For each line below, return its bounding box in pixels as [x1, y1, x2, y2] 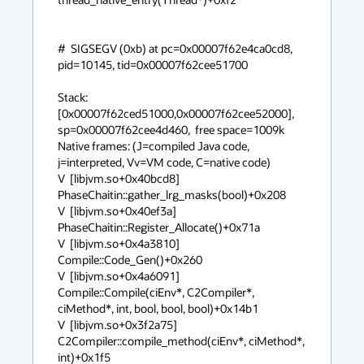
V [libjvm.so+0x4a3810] [58, 236, 180, 251]
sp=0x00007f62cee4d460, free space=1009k [58, 122, 284, 137]
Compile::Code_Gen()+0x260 [58, 252, 202, 267]
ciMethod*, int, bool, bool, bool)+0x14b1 [58, 301, 258, 316]
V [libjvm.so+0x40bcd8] [58, 171, 180, 186]
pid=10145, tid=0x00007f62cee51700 [58, 57, 248, 72]
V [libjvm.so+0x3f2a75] [58, 317, 177, 332]
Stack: [58, 89, 88, 105]
